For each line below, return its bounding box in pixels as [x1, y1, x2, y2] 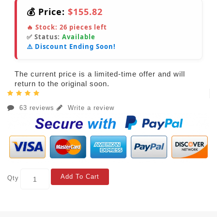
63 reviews [17, 104, 57, 112]
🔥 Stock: [27, 23, 60, 32]
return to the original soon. [15, 79, 109, 88]
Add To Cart [61, 173, 99, 181]
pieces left [67, 23, 107, 32]
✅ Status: [27, 32, 62, 42]
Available [62, 32, 95, 42]
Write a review [65, 104, 114, 112]
